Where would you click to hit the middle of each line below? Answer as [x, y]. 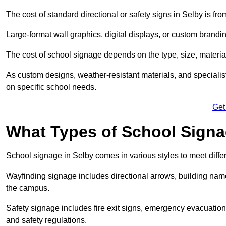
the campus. [29, 188]
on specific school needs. [51, 87]
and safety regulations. [47, 220]
